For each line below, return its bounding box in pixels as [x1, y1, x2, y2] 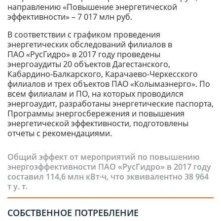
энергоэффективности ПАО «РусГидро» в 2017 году [7, 161, 211, 173]
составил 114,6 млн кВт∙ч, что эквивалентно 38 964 [7, 171, 209, 183]
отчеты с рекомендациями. [7, 128, 112, 139]
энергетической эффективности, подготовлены [7, 118, 188, 129]
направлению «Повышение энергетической [7, 1, 177, 13]
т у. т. [7, 181, 28, 192]
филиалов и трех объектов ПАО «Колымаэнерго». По [7, 78, 210, 90]
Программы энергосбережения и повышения [7, 108, 184, 119]
